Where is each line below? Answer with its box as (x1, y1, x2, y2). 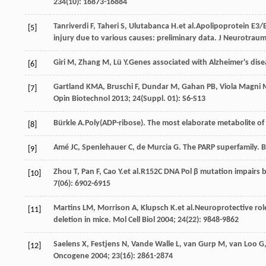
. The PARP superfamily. (179, 142, 261, 152)
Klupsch (141, 203, 169, 213)
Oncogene (53, 251, 89, 261)
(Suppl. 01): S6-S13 (141, 94, 205, 103)
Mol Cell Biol (113, 215, 155, 224)
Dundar (142, 82, 169, 91)
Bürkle (53, 118, 76, 128)
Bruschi (107, 82, 133, 91)
